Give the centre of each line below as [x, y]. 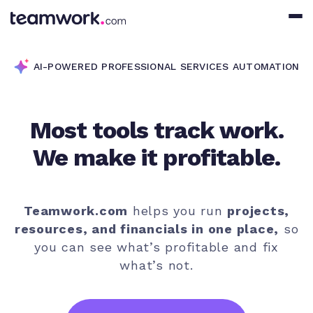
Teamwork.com [76, 211]
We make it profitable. [156, 157]
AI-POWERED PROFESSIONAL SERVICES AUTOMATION [166, 66]
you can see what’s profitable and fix [156, 247]
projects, [258, 211]
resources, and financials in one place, [146, 229]
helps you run [178, 211]
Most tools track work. [156, 130]
